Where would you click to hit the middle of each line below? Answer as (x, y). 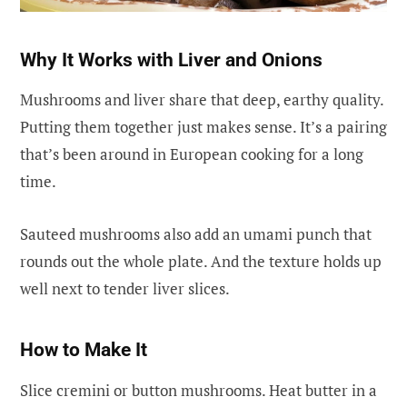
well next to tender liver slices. (125, 288)
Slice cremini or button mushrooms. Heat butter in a (199, 390)
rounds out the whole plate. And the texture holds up (201, 261)
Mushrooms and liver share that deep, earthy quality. (202, 99)
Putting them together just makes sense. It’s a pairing (203, 126)
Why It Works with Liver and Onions (171, 60)
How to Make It (84, 350)
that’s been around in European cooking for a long (192, 154)
